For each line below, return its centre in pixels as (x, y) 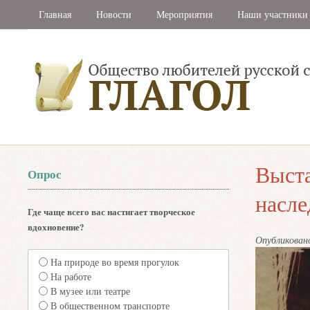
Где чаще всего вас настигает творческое (112, 211)
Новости (114, 14)
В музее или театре (91, 291)
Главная (55, 14)
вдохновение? (56, 227)
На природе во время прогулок (115, 262)
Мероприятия (185, 14)
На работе (71, 277)
